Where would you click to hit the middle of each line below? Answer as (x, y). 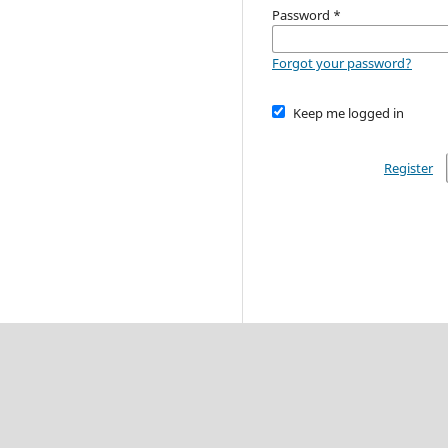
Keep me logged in (348, 112)
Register (408, 167)
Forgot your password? (342, 62)
